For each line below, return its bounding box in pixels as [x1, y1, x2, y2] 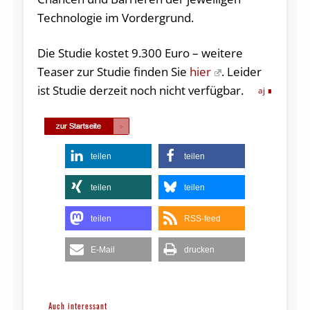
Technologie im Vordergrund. [37, 10, 194, 26]
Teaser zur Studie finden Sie [37, 64, 190, 80]
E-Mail [91, 245, 115, 255]
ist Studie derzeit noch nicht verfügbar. [37, 82, 244, 99]
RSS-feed [184, 214, 221, 224]
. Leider [221, 64, 262, 80]
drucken [184, 245, 215, 255]
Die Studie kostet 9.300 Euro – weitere [37, 45, 243, 62]
